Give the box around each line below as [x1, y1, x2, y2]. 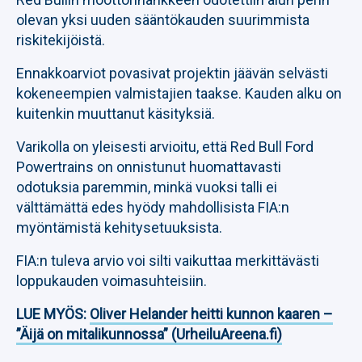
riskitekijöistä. [16, 32, 105, 48]
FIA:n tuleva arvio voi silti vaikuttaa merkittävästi [16, 252, 319, 269]
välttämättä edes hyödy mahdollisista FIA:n [16, 199, 289, 216]
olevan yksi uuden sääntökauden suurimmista [16, 11, 309, 28]
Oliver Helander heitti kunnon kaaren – [90, 305, 333, 322]
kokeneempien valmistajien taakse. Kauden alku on [16, 85, 342, 102]
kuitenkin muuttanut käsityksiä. [16, 105, 215, 122]
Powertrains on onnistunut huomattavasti [16, 158, 281, 175]
